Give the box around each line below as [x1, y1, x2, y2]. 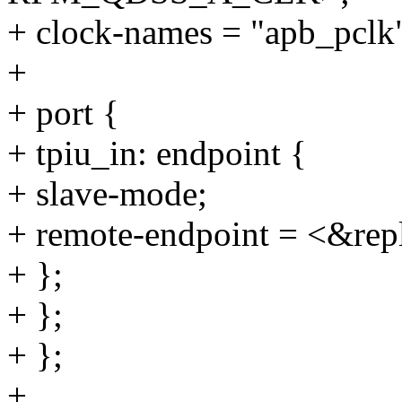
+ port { [7, 93, 119, 133]
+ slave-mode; [7, 174, 207, 214]
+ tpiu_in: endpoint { [7, 134, 307, 173]
